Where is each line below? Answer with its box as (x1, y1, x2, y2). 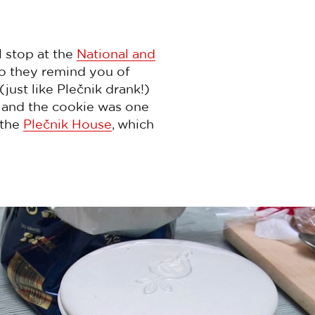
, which (112, 116, 154, 131)
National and (77, 46, 155, 60)
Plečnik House (23, 116, 112, 131)
